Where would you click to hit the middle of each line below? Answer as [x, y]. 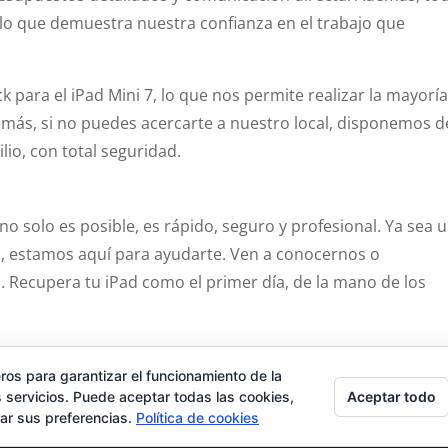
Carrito [224, 376]
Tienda [151, 376]
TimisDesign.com [92, 434]
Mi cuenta [308, 376]
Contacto [71, 376]
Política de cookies [197, 417]
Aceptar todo [391, 396]
